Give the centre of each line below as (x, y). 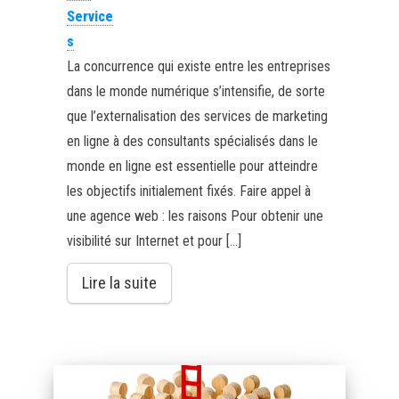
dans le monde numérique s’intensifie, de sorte (195, 91)
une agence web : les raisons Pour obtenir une (195, 216)
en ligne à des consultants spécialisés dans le (192, 141)
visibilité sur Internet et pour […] (154, 240)
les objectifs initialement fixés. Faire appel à (188, 191)
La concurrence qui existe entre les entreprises (198, 66)
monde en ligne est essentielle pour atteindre (192, 166)
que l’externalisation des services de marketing (197, 116)
